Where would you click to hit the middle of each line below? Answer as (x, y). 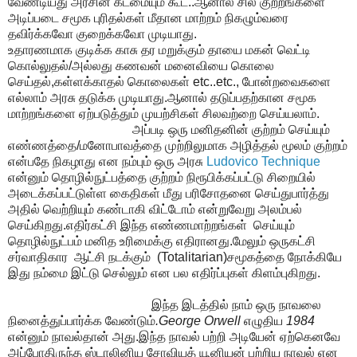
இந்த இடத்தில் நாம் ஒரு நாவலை (165, 304)
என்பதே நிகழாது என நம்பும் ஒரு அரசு (107, 161)
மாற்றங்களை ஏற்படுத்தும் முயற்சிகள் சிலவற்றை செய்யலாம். (164, 113)
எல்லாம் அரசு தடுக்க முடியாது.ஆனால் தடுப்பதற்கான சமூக (162, 97)
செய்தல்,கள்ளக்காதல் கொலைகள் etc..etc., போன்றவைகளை (169, 81)
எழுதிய (263, 320)
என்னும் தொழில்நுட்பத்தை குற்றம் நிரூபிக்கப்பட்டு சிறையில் (162, 177)
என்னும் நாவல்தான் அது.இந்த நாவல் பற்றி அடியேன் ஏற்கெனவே (176, 336)
